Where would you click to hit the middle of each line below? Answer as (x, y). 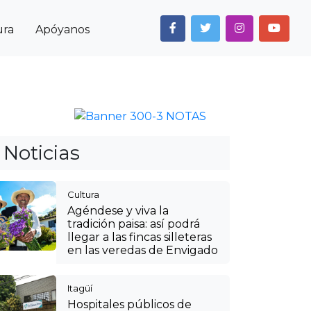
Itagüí (80, 288)
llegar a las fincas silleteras (140, 237)
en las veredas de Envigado (143, 250)
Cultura (83, 194)
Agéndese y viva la (118, 211)
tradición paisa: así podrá (134, 224)
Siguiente (237, 129)
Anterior (27, 129)
